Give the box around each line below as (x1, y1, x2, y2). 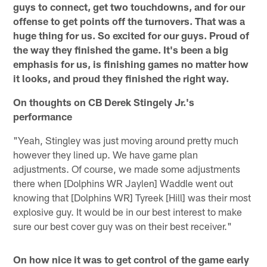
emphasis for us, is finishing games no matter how (13, 57, 249, 70)
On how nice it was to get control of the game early (13, 253, 250, 265)
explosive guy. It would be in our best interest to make (13, 205, 243, 218)
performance (13, 110, 73, 122)
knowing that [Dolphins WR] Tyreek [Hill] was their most (13, 191, 252, 203)
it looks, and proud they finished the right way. (13, 72, 229, 84)
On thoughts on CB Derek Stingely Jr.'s (13, 95, 195, 108)
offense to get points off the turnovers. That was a (13, 14, 246, 27)
